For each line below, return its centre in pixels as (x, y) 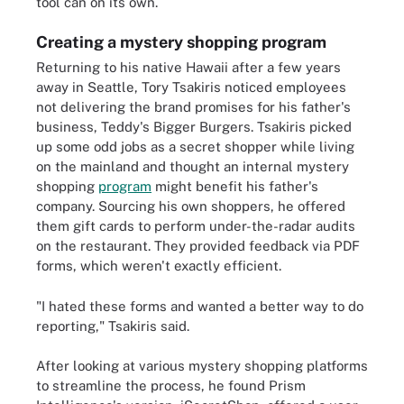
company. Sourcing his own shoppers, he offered (191, 206)
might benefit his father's (235, 186)
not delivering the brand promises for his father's (193, 107)
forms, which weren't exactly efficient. (159, 266)
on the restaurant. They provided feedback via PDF (198, 246)
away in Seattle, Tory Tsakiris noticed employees (191, 87)
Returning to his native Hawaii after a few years (188, 67)
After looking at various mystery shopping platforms (202, 366)
